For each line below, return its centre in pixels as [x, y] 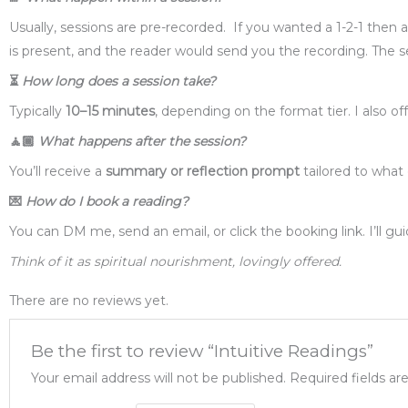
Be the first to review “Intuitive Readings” [203, 352]
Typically [37, 112]
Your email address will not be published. [159, 378]
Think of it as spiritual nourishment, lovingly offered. [175, 262]
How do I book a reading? [107, 202]
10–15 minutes [110, 112]
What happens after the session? [142, 142]
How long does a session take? [119, 82]
